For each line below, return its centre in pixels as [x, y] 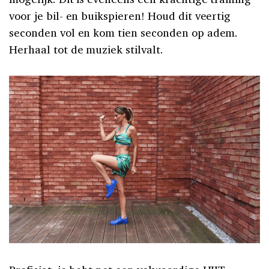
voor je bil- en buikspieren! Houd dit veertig [120, 16]
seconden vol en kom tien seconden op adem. [124, 33]
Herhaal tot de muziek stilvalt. [86, 50]
